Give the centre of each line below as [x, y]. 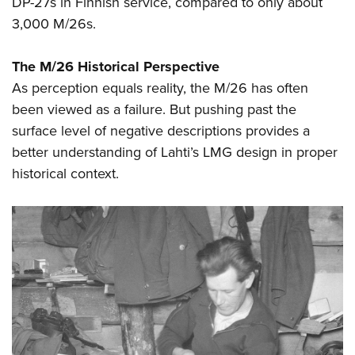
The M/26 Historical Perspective [116, 66]
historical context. [65, 173]
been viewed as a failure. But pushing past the [154, 109]
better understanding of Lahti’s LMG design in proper [175, 152]
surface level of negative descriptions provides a [161, 130]
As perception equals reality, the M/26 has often [160, 88]
